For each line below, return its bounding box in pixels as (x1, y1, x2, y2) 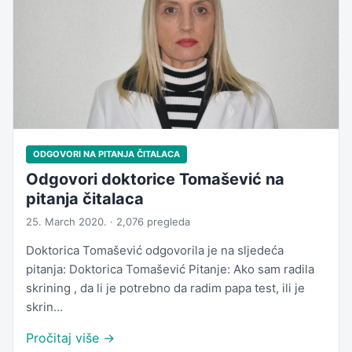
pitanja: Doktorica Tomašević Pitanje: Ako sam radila (26, 262, 314, 277)
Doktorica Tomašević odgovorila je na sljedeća (26, 243, 284, 258)
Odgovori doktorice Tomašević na (26, 170, 284, 189)
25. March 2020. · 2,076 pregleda (26, 215, 190, 229)
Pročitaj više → (26, 330, 115, 346)
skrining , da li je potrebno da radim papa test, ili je (26, 280, 305, 296)
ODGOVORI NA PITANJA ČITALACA (33, 148, 180, 160)
